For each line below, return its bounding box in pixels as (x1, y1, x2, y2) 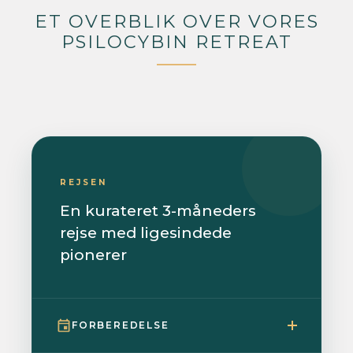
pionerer (60, 245, 127, 264)
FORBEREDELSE (72, 318, 169, 331)
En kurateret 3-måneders (60, 201, 256, 220)
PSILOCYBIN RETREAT (61, 30, 292, 53)
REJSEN (60, 176, 107, 188)
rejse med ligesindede (60, 223, 232, 242)
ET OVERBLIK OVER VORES (34, 9, 319, 32)
